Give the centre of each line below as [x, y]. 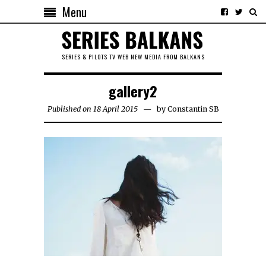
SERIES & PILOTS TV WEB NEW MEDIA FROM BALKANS [133, 56]
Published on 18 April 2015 [92, 109]
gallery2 [133, 91]
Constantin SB [193, 109]
